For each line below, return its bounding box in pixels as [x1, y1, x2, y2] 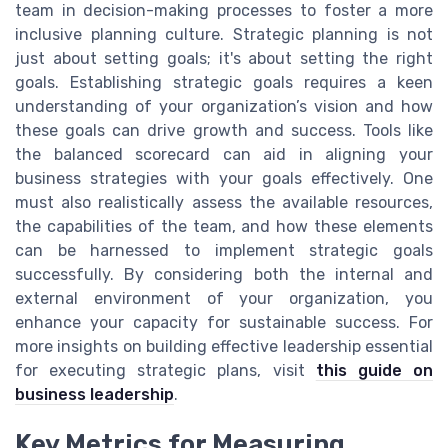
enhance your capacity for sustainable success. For [15, 312, 433, 332]
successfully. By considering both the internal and [15, 264, 433, 284]
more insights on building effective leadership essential [15, 336, 433, 356]
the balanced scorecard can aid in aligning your [15, 144, 433, 164]
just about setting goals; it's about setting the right [15, 48, 433, 68]
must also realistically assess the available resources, [15, 192, 433, 212]
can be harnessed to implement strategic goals [15, 240, 433, 260]
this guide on [315, 360, 434, 380]
